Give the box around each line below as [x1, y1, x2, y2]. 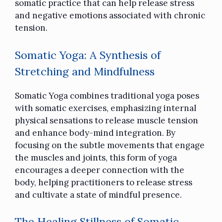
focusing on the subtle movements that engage [15, 139, 205, 151]
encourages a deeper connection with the [15, 164, 184, 175]
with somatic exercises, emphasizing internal [15, 102, 196, 113]
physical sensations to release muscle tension [15, 114, 198, 126]
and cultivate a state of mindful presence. [15, 189, 182, 200]
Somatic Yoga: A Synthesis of [15, 48, 161, 62]
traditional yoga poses [111, 90, 199, 101]
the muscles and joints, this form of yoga [15, 152, 177, 163]
